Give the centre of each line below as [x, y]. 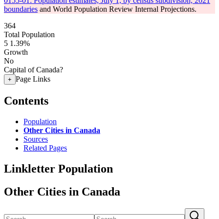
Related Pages [45, 148]
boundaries [21, 9]
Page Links [33, 79]
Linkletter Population [58, 168]
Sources [36, 139]
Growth [16, 52]
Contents [26, 100]
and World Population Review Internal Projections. [117, 9]
